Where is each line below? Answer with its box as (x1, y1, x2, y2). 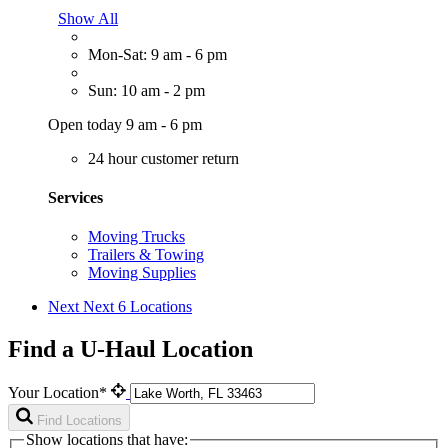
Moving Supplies (88, 264, 196, 282)
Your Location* (8, 383, 111, 401)
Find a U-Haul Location (8, 335, 253, 362)
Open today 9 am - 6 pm (48, 115, 202, 133)
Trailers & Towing (88, 246, 204, 264)
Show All (58, 9, 118, 27)
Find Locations (37, 412, 122, 428)
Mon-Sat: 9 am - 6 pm (88, 45, 227, 63)
